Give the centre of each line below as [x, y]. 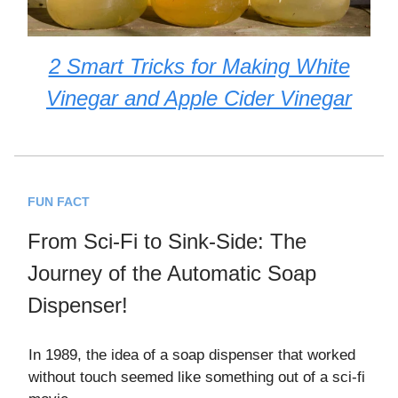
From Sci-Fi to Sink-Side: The [167, 242]
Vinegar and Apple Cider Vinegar [199, 99]
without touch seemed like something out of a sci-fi [197, 378]
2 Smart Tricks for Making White [199, 67]
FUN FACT [59, 202]
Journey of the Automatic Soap [172, 274]
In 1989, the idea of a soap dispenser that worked [192, 355]
